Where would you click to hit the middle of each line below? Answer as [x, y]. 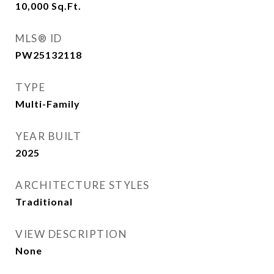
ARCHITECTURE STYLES [83, 185]
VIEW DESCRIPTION [71, 234]
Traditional [44, 202]
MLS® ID [39, 38]
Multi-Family [48, 104]
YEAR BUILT [48, 136]
